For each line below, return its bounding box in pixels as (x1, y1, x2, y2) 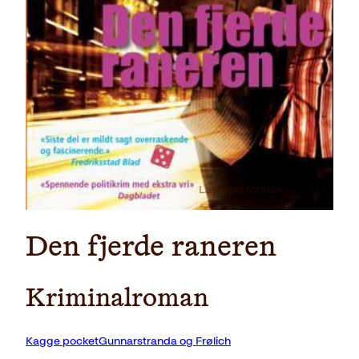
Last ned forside (199, 183, 282, 197)
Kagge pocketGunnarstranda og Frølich (26, 334, 231, 349)
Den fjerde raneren (26, 233, 276, 263)
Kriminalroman (26, 285, 208, 312)
